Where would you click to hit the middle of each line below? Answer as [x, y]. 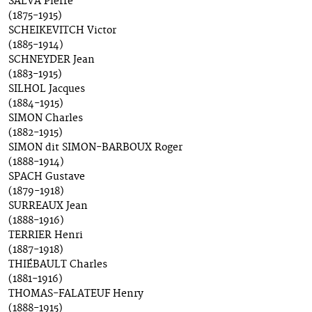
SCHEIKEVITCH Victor [62, 31]
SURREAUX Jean [48, 206]
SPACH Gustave [47, 177]
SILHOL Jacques [47, 89]
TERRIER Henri [46, 236]
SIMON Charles [46, 119]
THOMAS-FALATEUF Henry [76, 294]
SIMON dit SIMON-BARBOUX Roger [95, 148]
